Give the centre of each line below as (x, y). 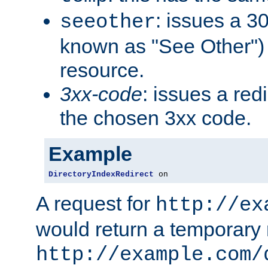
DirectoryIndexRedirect (101, 174)
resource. (102, 70)
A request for (96, 203)
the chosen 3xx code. (156, 118)
